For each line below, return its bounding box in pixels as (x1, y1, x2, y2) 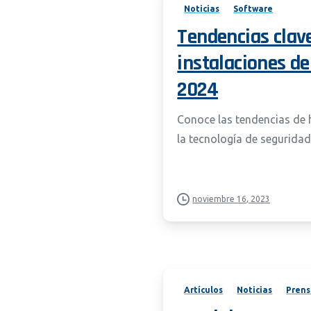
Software (233, 4, 274, 14)
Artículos (184, 285, 224, 294)
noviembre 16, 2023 (192, 194, 271, 204)
